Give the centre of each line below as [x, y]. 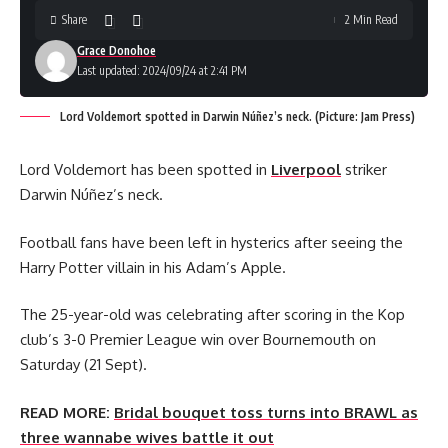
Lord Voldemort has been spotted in [145, 169]
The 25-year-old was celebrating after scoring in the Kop [212, 314]
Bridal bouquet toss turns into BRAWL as [266, 412]
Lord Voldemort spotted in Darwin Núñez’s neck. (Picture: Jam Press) [237, 116]
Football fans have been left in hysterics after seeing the [211, 242]
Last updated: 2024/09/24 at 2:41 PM [162, 70]
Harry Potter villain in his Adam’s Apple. [153, 267]
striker [364, 169]
